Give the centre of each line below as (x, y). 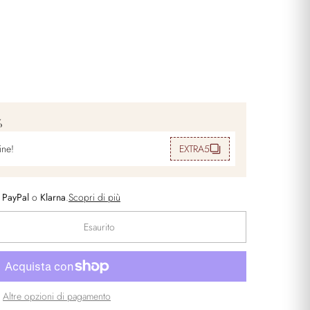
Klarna (53, 198)
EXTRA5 (194, 149)
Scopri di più (94, 198)
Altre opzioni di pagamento (57, 297)
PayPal (16, 198)
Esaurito (99, 227)
